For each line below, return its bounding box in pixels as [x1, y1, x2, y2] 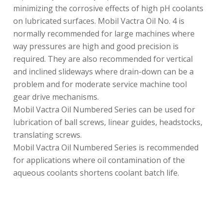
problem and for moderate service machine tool [13, 79, 187, 90]
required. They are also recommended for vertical [13, 54, 193, 65]
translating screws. [13, 129, 82, 141]
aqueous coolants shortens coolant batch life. [13, 167, 179, 179]
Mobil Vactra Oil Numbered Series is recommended [13, 142, 199, 153]
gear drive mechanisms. [13, 91, 99, 103]
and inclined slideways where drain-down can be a [13, 66, 194, 77]
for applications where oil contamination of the [13, 155, 185, 166]
